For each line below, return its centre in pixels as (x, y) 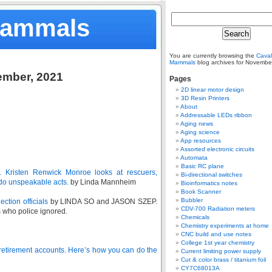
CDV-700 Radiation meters (218, 209)
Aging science (200, 132)
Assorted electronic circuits (217, 149)
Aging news (197, 124)
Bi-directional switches (212, 175)
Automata (194, 158)
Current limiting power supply (221, 251)
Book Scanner (201, 192)
